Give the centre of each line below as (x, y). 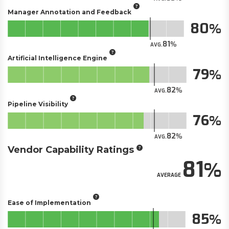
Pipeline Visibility (38, 104)
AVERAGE (169, 175)
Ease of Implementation (49, 202)
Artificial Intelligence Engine (58, 58)
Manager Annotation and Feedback (70, 12)
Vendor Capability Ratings (71, 150)
